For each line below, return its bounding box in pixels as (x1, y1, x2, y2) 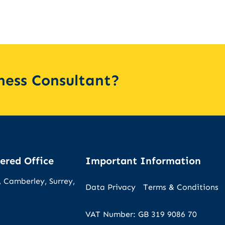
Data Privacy (85, 182, 136, 192)
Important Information (85, 155, 201, 167)
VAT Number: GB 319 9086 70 (85, 209, 197, 219)
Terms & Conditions (143, 182, 219, 192)
